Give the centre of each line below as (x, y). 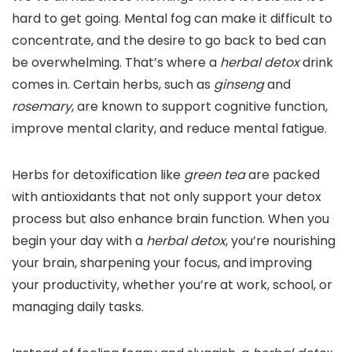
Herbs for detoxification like (98, 175)
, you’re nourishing (280, 241)
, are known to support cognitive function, (200, 107)
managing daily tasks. (78, 307)
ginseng (239, 85)
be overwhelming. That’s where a (116, 63)
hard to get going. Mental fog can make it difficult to (172, 19)
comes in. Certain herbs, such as (113, 85)
